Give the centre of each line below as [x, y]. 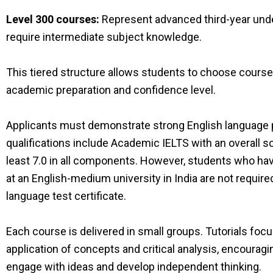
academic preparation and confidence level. [111, 90]
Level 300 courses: [53, 19]
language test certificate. [66, 196]
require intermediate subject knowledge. [104, 37]
